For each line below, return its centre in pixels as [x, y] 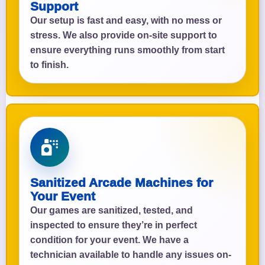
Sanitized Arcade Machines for [122, 182]
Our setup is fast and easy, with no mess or [126, 20]
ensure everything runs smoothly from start [127, 50]
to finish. [49, 64]
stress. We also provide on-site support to [124, 35]
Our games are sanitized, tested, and [112, 210]
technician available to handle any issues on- [131, 254]
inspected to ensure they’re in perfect [114, 225]
